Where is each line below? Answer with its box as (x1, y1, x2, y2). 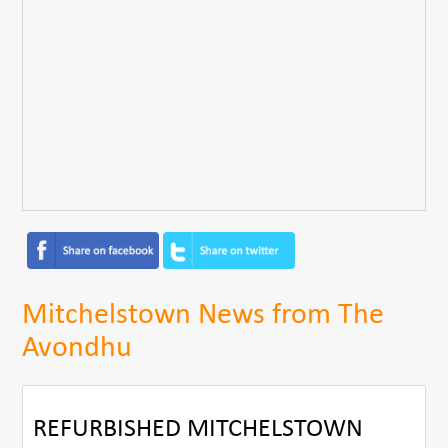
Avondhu (22, 332, 133, 364)
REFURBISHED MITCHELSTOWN (33, 415, 364, 443)
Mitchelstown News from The (22, 299, 385, 331)
